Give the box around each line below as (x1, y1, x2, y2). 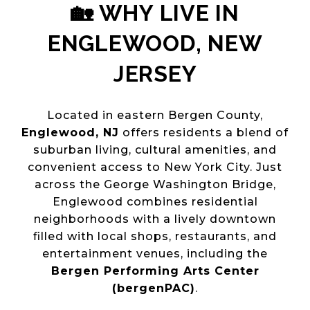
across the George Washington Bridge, (34, 177, 276, 191)
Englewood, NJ (21, 125, 119, 139)
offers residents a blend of (119, 125, 289, 139)
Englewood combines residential (52, 194, 258, 208)
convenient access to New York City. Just (28, 160, 282, 174)
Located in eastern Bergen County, (47, 108, 263, 122)
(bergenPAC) (112, 281, 195, 295)
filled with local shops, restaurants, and (33, 229, 277, 243)
